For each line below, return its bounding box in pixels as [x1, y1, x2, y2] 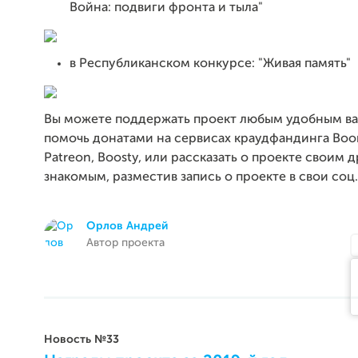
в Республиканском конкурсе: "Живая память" [70, 58, 351, 70]
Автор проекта [86, 237, 165, 249]
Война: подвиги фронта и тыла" [70, 2, 263, 14]
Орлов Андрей [86, 221, 168, 232]
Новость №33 [44, 334, 119, 345]
